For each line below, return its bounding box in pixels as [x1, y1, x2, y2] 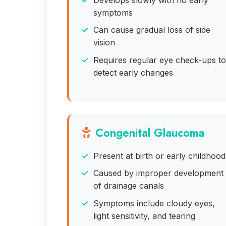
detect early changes [93, 67, 173, 78]
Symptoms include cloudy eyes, [93, 198, 215, 208]
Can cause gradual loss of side [93, 25, 210, 35]
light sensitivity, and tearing [93, 210, 195, 221]
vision [93, 37, 115, 48]
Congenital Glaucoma [95, 124, 204, 141]
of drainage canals [93, 181, 164, 191]
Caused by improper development [93, 168, 223, 179]
